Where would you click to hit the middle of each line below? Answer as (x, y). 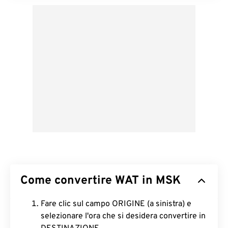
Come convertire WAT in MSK (101, 181)
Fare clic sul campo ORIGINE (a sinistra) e (116, 204)
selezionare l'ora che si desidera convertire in (123, 216)
